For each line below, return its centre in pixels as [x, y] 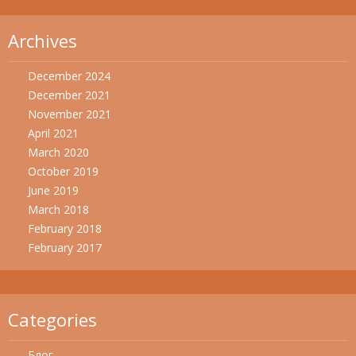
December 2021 [69, 95]
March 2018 [58, 209]
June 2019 [53, 190]
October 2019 [63, 171]
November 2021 [70, 114]
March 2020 [58, 152]
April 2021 [53, 133]
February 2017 [65, 248]
